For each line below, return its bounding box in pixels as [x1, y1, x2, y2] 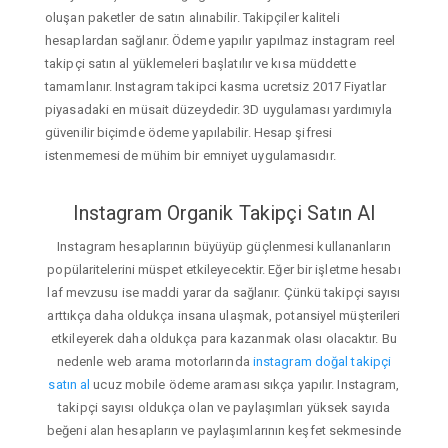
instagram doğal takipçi [252, 354, 392, 370]
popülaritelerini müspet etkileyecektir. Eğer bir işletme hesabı [47, 262, 401, 278]
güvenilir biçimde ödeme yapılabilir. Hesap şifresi [45, 124, 333, 140]
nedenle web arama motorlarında [56, 354, 253, 370]
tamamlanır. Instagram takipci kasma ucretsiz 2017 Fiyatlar [45, 78, 386, 94]
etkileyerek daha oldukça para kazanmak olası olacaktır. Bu [51, 331, 397, 347]
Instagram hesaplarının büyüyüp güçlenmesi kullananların [57, 239, 391, 255]
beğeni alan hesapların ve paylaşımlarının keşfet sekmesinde [47, 423, 401, 439]
